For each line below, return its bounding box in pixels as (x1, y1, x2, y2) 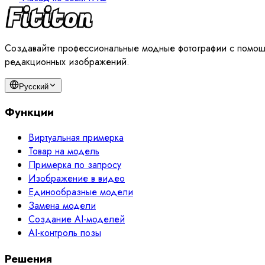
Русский (19, 82, 49, 91)
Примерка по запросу (28, 158, 121, 172)
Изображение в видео (28, 172, 125, 186)
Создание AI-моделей (28, 212, 125, 227)
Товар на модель (28, 144, 99, 159)
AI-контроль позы (28, 226, 101, 240)
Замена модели (28, 199, 96, 213)
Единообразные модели (28, 185, 133, 199)
